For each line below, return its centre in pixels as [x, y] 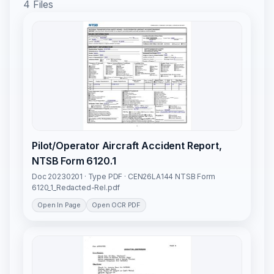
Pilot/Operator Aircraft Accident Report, [127, 146]
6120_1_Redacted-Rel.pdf [76, 188]
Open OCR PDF [117, 205]
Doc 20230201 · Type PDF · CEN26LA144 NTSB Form [124, 177]
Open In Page [59, 205]
